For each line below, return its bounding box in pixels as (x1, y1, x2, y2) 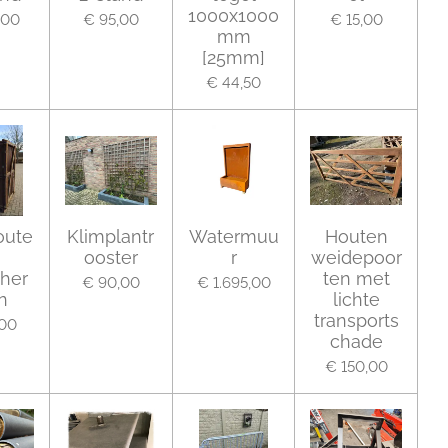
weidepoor (310, 247, 402, 269)
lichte (332, 289, 380, 311)
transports (313, 310, 399, 332)
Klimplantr (67, 226, 155, 248)
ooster (83, 247, 138, 269)
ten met (322, 268, 390, 290)
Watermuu (188, 226, 279, 248)
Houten (324, 226, 388, 248)
